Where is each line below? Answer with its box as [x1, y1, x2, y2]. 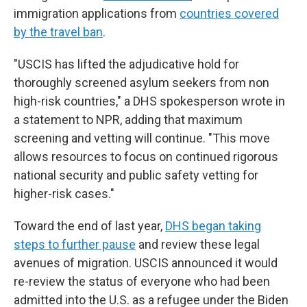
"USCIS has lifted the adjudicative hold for [14, 56, 239, 71]
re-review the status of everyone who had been [14, 273, 270, 288]
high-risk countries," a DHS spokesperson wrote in [14, 93, 285, 108]
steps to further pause [14, 236, 136, 251]
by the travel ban [14, 24, 103, 39]
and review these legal [136, 236, 260, 251]
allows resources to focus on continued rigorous [14, 149, 278, 164]
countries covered [180, 5, 279, 21]
